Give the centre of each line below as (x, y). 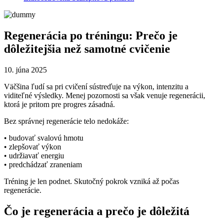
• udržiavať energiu (34, 155)
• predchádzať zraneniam (43, 164)
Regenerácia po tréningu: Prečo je (91, 35)
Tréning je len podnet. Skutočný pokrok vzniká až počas (92, 181)
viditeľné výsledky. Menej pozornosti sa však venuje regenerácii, (105, 95)
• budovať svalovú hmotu (44, 138)
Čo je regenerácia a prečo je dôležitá (97, 211)
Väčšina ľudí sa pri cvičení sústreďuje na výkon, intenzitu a (96, 86)
